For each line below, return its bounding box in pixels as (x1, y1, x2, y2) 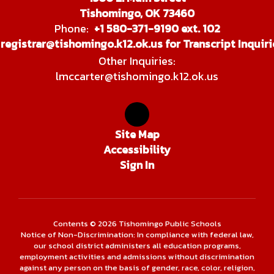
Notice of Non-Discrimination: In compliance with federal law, (20, 228, 254, 240)
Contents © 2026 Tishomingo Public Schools (53, 217, 221, 229)
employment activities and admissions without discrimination (20, 250, 254, 262)
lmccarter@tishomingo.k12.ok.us (56, 67, 218, 84)
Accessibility (103, 141, 171, 158)
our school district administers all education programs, (33, 239, 241, 251)
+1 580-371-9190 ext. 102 (94, 20, 220, 37)
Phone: (54, 20, 89, 37)
